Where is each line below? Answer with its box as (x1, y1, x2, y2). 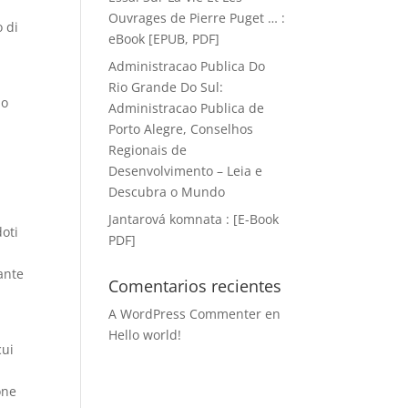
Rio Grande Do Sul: (108, 78, 224, 96)
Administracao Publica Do (108, 57, 266, 75)
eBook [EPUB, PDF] (108, 30, 220, 47)
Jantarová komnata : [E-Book (108, 210, 280, 228)
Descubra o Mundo (108, 183, 226, 200)
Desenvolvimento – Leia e (108, 162, 263, 179)
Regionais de (108, 141, 188, 158)
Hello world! (108, 326, 182, 343)
